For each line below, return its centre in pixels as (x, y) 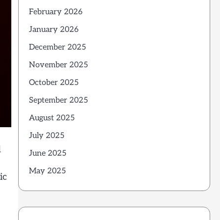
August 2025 (52, 118)
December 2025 (57, 47)
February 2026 (55, 12)
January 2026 (54, 29)
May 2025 (47, 171)
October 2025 (54, 82)
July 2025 (46, 136)
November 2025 (58, 65)
